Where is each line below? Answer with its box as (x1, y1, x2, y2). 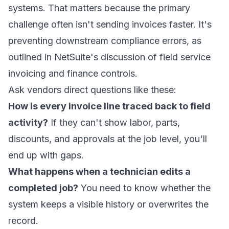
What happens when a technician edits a (8, 166, 191, 177)
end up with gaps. (8, 150, 84, 161)
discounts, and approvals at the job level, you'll (8, 133, 207, 144)
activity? (8, 117, 48, 128)
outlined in (8, 52, 54, 62)
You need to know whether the (78, 182, 211, 193)
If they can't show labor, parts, (48, 117, 180, 128)
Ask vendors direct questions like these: (8, 84, 176, 95)
